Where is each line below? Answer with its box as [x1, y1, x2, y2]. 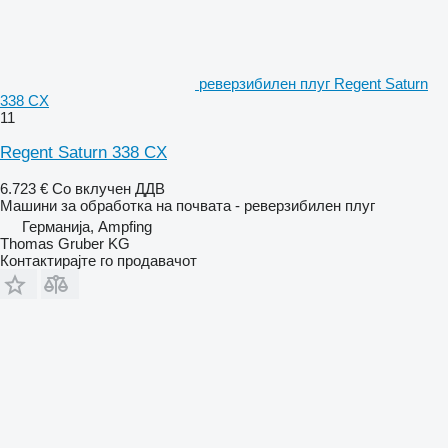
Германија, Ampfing [22, 217, 152, 235]
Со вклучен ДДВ [52, 179, 165, 197]
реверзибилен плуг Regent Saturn [199, 74, 428, 92]
